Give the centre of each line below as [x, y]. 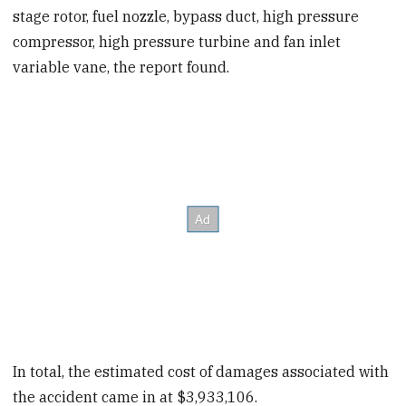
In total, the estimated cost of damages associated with [201, 371]
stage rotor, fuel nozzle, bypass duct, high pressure [186, 17]
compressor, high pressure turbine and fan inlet [177, 42]
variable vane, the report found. [121, 68]
